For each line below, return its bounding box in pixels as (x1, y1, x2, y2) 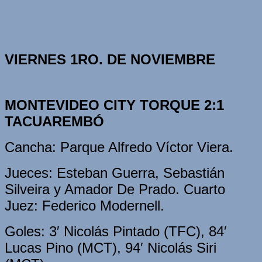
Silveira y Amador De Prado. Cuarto (5, 181, 225, 197)
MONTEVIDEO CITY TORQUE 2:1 (5, 96, 224, 113)
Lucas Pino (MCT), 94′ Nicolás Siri (5, 239, 216, 256)
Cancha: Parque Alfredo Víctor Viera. (5, 139, 237, 155)
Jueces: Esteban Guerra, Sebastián (5, 164, 225, 181)
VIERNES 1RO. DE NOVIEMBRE (5, 51, 215, 67)
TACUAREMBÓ (5, 113, 104, 129)
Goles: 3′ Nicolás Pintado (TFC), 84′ (5, 223, 227, 239)
